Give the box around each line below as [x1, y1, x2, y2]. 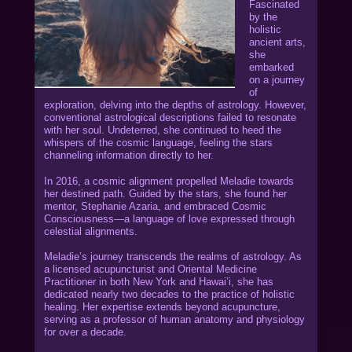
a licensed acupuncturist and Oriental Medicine [44, 264, 258, 276]
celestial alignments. [44, 225, 138, 237]
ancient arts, [248, 37, 306, 49]
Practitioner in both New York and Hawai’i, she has [44, 277, 274, 288]
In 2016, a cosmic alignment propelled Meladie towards [44, 175, 295, 187]
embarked [248, 62, 294, 74]
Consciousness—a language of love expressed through [44, 213, 295, 225]
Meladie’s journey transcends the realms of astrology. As [44, 251, 302, 263]
